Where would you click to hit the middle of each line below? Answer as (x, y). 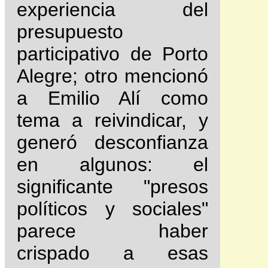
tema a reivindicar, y (112, 121)
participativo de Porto (112, 54)
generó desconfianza (112, 143)
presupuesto (70, 32)
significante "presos (112, 187)
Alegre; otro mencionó (112, 76)
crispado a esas (112, 253)
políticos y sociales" (112, 209)
